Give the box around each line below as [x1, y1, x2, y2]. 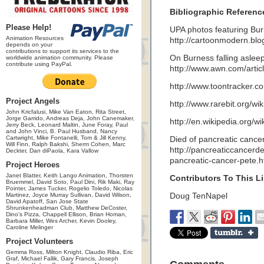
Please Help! [6, 23, 51, 32]
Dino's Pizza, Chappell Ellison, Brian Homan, [6, 211, 127, 217]
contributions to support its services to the [6, 48, 119, 54]
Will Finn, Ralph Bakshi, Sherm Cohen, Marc [6, 141, 126, 147]
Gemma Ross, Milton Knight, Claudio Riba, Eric [6, 249, 133, 255]
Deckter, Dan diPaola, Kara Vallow [6, 147, 98, 154]
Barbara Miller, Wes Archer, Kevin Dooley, [6, 217, 117, 224]
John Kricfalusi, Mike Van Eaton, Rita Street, [6, 108, 126, 115]
